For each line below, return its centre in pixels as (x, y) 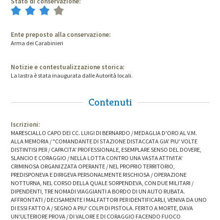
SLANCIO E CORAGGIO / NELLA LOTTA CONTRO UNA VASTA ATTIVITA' (97, 158)
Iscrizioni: (26, 125)
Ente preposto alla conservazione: (61, 35)
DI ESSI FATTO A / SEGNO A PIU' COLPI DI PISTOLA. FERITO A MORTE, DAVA (102, 208)
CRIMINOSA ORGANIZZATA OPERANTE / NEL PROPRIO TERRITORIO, (93, 166)
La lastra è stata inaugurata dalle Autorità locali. (72, 75)
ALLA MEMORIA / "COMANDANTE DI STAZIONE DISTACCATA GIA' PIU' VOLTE (104, 141)
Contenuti (110, 102)
